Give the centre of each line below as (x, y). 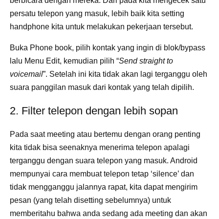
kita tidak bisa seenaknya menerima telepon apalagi (100, 147)
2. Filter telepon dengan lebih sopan (94, 110)
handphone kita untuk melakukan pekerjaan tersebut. (101, 26)
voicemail (26, 74)
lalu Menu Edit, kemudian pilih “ (64, 61)
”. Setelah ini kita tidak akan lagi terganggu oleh (125, 74)
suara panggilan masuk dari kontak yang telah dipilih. (102, 87)
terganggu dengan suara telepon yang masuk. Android (104, 160)
